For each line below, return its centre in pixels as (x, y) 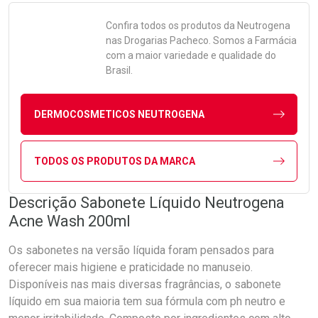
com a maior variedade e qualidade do (191, 55)
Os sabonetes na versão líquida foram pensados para (141, 250)
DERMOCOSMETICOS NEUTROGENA (119, 114)
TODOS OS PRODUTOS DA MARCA (114, 161)
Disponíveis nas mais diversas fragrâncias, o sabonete (145, 284)
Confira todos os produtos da (171, 26)
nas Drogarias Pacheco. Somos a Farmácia (201, 40)
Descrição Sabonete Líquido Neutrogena (147, 203)
